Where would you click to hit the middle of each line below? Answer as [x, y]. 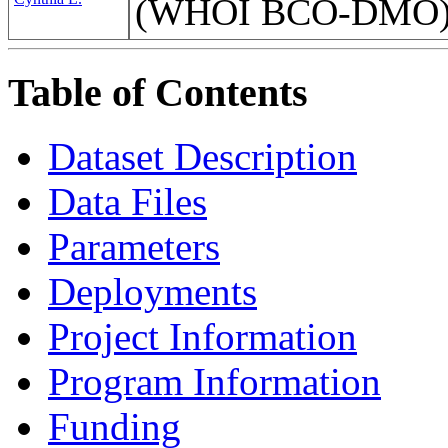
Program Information [214, 382]
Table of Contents [158, 92]
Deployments [152, 292]
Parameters [134, 247]
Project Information [202, 337]
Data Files [127, 202]
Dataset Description [202, 157]
